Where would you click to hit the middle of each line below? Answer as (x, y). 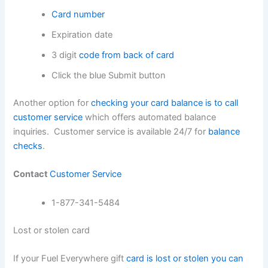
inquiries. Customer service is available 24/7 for (111, 132)
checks (28, 146)
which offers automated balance (150, 118)
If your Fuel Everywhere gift (70, 258)
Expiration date (82, 35)
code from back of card (127, 55)
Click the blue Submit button (109, 76)
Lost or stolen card (52, 230)
